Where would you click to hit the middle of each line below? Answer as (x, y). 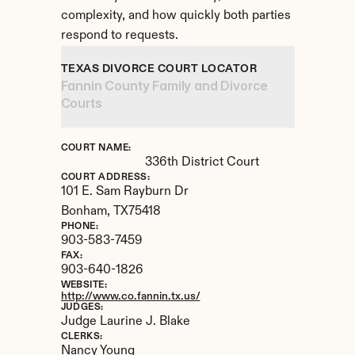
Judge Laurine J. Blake (125, 322)
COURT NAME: (96, 148)
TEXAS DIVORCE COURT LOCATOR (158, 69)
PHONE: (80, 227)
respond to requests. (119, 36)
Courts (81, 103)
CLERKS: (82, 337)
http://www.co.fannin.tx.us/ (130, 296)
